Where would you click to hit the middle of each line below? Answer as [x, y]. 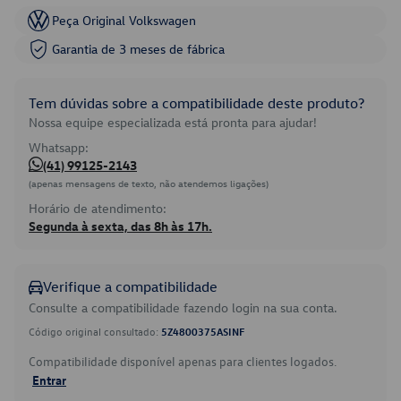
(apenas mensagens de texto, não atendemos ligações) [149, 183]
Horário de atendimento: [98, 208]
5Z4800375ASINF [203, 331]
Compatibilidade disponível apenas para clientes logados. [183, 361]
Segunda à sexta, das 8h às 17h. [120, 226]
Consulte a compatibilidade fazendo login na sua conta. [183, 307]
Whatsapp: [59, 147]
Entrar [49, 380]
